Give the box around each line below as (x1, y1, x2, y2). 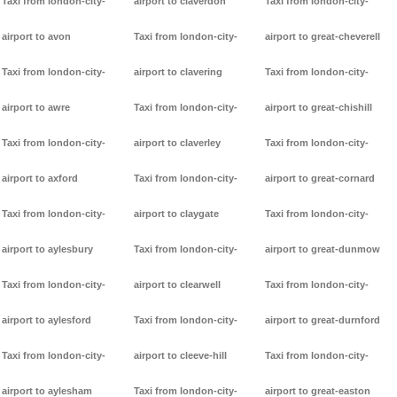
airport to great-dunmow (265, 244, 381, 255)
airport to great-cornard (265, 173, 376, 184)
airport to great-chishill (265, 102, 373, 113)
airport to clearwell (133, 279, 221, 291)
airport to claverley (133, 137, 221, 149)
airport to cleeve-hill (133, 350, 227, 362)
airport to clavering (133, 66, 222, 78)
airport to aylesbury (2, 244, 93, 255)
